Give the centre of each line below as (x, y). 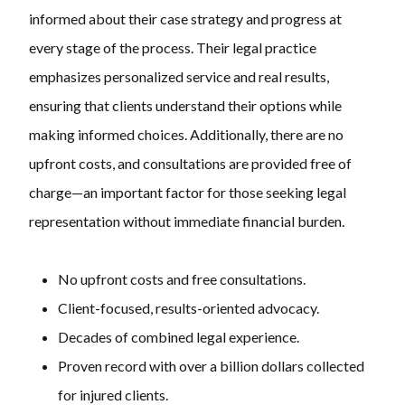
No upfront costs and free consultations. (182, 279)
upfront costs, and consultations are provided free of (190, 164)
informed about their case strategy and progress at (185, 19)
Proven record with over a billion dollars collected (211, 366)
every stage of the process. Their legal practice (173, 48)
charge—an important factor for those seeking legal (188, 193)
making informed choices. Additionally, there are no (186, 135)
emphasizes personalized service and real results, (179, 77)
